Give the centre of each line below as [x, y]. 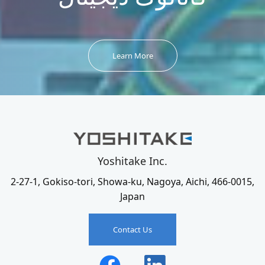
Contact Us [132, 230]
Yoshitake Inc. [132, 161]
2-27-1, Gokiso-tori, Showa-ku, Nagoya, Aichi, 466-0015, [132, 182]
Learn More [132, 56]
